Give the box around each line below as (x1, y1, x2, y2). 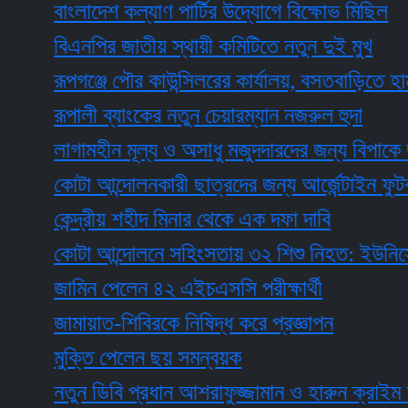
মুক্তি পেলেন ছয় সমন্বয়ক (9, 345, 198, 371)
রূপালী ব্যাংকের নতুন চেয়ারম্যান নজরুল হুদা (9, 103, 319, 128)
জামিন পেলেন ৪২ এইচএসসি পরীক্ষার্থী (9, 276, 279, 301)
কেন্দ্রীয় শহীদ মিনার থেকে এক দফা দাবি (9, 207, 287, 232)
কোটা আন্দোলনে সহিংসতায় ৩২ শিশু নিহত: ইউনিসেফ (9, 241, 386, 267)
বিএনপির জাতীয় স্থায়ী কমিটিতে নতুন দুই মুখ (9, 34, 329, 59)
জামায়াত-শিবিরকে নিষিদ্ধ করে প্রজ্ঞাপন (9, 311, 290, 336)
